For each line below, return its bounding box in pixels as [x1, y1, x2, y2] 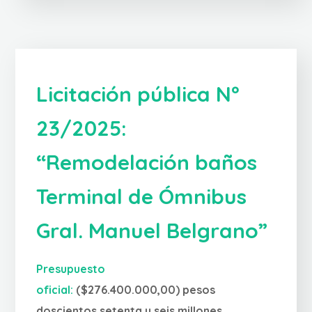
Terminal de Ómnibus [36, 183, 247, 210]
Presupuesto [36, 262, 106, 276]
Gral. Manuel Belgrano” [36, 217, 268, 244]
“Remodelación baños [36, 149, 258, 176]
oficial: [36, 283, 77, 297]
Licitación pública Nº [36, 81, 240, 108]
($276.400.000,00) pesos [76, 283, 216, 297]
